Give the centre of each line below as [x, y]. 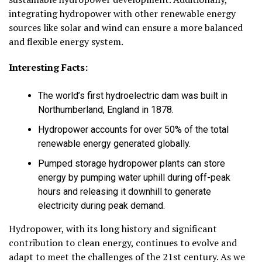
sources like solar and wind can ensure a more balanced [126, 28]
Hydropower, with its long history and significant [113, 229]
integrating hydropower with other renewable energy [122, 14]
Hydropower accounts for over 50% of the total [133, 130]
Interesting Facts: [48, 68]
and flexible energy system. [66, 42]
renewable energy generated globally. [114, 144]
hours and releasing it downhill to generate [125, 192]
